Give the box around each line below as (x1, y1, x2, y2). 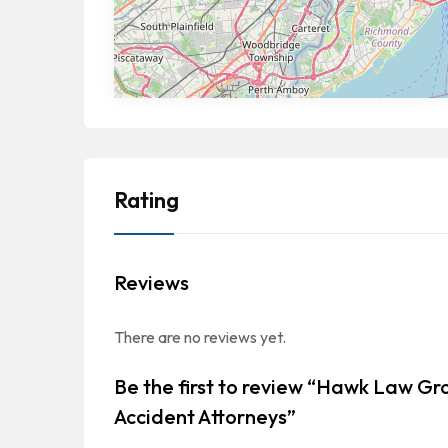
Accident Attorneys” (114, 404, 296, 429)
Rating (114, 186, 179, 214)
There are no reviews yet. (114, 327, 286, 347)
